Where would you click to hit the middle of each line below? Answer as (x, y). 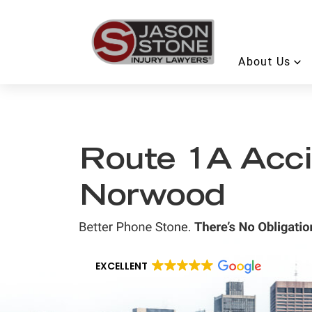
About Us (265, 62)
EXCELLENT (122, 266)
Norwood (153, 198)
